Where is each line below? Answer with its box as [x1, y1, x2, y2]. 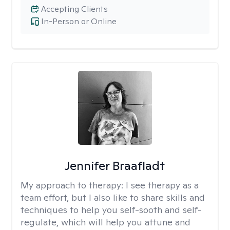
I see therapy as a [126, 179, 199, 191]
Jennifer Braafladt [65, 158, 165, 174]
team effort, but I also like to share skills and [21, 191, 205, 203]
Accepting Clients [41, 4, 108, 14]
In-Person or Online [41, 16, 117, 27]
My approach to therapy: [21, 179, 126, 191]
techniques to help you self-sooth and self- [21, 204, 202, 216]
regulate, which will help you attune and [21, 216, 190, 228]
